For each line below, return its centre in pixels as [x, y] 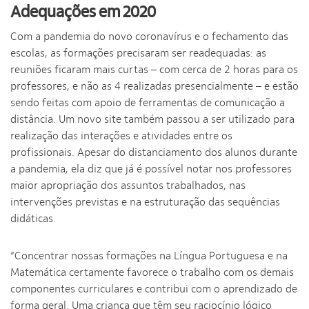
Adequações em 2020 [83, 12]
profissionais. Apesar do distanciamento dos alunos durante [154, 152]
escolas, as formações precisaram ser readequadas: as [138, 53]
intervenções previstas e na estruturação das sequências [145, 202]
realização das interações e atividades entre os [121, 136]
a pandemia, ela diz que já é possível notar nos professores [151, 169]
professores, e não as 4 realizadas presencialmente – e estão [154, 86]
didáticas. [34, 219]
